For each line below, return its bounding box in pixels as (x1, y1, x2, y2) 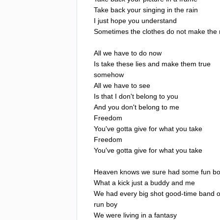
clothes (142, 27, 165, 35)
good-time (165, 189, 197, 197)
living (123, 211, 139, 219)
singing (143, 5, 165, 14)
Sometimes (94, 27, 129, 35)
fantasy (154, 211, 177, 219)
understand (141, 16, 177, 25)
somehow (94, 70, 124, 79)
